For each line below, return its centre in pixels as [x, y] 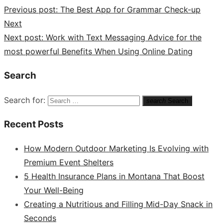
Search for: [25, 100]
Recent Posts [34, 124]
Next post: [24, 38]
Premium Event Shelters [69, 163]
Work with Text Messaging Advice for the [124, 38]
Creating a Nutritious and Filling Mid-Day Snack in [118, 204]
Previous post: [31, 10]
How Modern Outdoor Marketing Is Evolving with [116, 149]
